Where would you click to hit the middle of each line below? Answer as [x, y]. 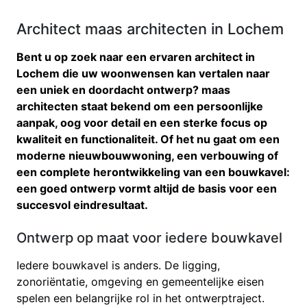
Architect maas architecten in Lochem [150, 28]
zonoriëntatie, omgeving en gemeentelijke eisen [140, 281]
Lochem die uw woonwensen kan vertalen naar [143, 73]
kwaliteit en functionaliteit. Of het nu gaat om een [148, 139]
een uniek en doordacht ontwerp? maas [123, 89]
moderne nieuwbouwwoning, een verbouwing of [147, 155]
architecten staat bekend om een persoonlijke [140, 106]
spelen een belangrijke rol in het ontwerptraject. [140, 298]
